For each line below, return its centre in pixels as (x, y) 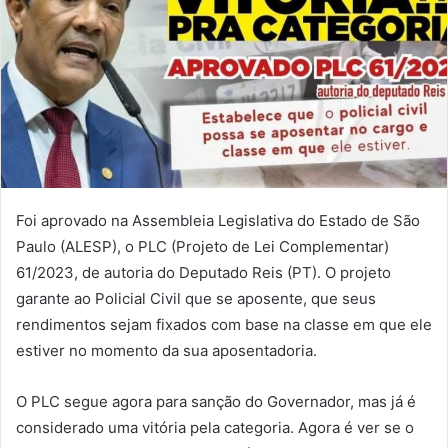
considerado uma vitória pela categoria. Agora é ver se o (215, 427)
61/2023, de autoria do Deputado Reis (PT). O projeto (203, 272)
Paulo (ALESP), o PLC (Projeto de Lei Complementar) (202, 246)
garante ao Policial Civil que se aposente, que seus (196, 298)
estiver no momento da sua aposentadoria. (166, 350)
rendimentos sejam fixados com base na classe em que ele (224, 324)
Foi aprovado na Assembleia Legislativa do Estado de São (218, 220)
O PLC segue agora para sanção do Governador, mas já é (216, 401)
